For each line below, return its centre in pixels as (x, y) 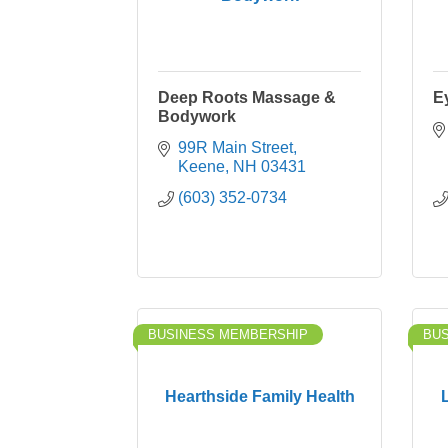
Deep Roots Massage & (247, 97)
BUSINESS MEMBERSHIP (228, 334)
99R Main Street (235, 147)
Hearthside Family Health (259, 396)
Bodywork (197, 116)
